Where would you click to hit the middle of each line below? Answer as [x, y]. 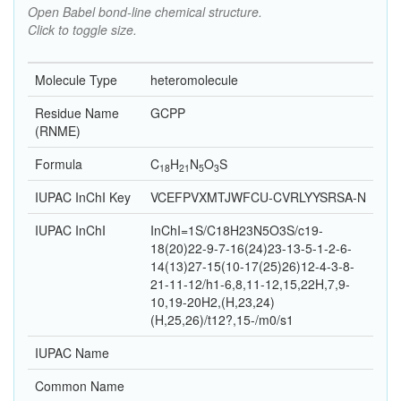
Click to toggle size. [82, 30]
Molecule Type [76, 80]
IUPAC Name [72, 353]
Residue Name [77, 113]
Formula [59, 164]
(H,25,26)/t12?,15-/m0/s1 [222, 320]
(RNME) [58, 131]
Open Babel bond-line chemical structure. [145, 12]
